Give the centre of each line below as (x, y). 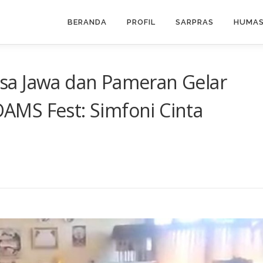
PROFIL (141, 22)
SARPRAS (195, 22)
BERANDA (87, 22)
